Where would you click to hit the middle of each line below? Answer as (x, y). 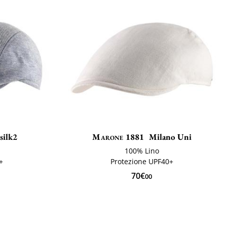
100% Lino (142, 151)
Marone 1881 (118, 137)
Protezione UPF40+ (142, 162)
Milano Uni (170, 137)
